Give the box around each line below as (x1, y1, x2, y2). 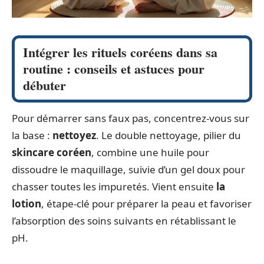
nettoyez (52, 128, 96, 142)
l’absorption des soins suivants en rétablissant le (12, 213, 236, 227)
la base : (12, 128, 52, 142)
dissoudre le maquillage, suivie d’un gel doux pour (12, 162, 245, 176)
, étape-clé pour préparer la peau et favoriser (41, 196, 252, 210)
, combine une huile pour (91, 145, 209, 159)
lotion (12, 196, 41, 210)
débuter (23, 75, 66, 95)
